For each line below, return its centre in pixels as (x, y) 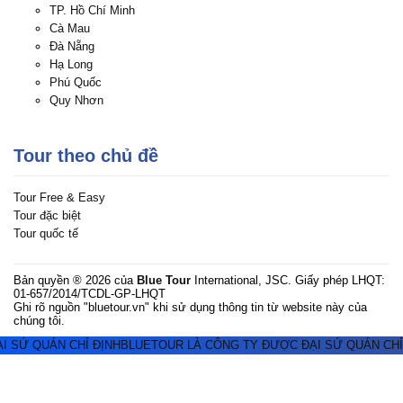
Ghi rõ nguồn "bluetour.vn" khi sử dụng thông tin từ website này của (190, 307)
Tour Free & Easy (59, 197)
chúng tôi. (39, 320)
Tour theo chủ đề (86, 156)
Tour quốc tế (46, 233)
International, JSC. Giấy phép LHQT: (288, 280)
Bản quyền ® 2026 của (75, 280)
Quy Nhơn (76, 101)
